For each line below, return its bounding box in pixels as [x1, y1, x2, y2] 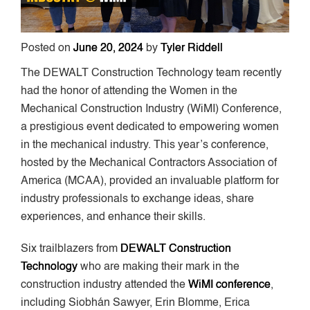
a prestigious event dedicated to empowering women [21, 121, 279, 133]
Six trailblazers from [21, 243, 120, 255]
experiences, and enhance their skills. [21, 211, 206, 223]
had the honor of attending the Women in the [21, 85, 237, 97]
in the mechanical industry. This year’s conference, [21, 139, 268, 151]
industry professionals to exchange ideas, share [21, 193, 254, 205]
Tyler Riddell [161, 42, 223, 54]
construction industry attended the [21, 279, 188, 291]
